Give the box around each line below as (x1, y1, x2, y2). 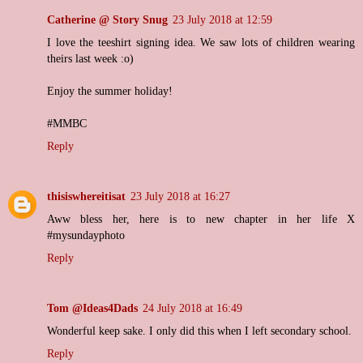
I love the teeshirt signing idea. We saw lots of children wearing (47, 36, 355, 49)
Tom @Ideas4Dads (47, 301, 138, 315)
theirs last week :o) (47, 52, 134, 66)
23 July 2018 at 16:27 (130, 190, 230, 203)
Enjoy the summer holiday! (47, 84, 173, 98)
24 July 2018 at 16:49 (143, 301, 242, 315)
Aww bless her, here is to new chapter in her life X (47, 212, 355, 226)
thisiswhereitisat (47, 190, 126, 203)
